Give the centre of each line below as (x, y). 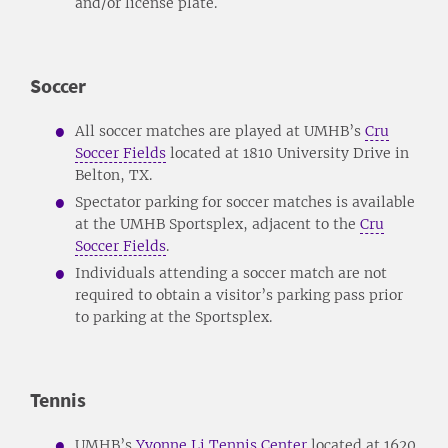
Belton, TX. (113, 174)
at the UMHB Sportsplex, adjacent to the (217, 223)
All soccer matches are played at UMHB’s (220, 130)
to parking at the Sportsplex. (173, 316)
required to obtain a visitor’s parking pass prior (239, 294)
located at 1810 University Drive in (287, 152)
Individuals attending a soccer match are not (231, 272)
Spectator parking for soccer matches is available (245, 201)
